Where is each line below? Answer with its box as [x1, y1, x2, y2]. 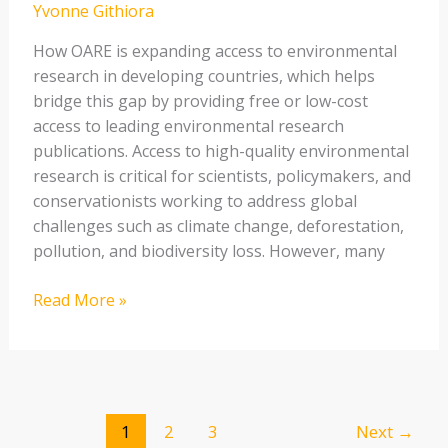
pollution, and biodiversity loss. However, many [32, 240, 385, 263]
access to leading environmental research [32, 115, 344, 138]
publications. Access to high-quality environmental [32, 140, 409, 163]
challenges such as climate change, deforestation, [32, 215, 404, 238]
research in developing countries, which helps [32, 65, 375, 88]
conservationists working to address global [32, 190, 357, 213]
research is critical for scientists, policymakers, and [32, 165, 411, 188]
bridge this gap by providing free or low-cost [32, 90, 368, 113]
